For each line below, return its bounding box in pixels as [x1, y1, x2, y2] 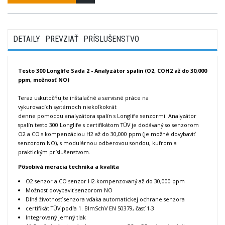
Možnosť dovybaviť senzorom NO [26, 186, 113, 194]
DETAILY [13, 34, 40, 44]
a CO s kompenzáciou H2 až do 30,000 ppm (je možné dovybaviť [26, 130, 195, 138]
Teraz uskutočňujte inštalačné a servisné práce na [18, 94, 149, 102]
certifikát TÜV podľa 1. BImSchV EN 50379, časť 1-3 [26, 204, 154, 212]
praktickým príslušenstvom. [18, 148, 90, 156]
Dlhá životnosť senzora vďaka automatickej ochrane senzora [26, 195, 185, 203]
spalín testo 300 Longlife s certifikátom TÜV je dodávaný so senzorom [18, 121, 199, 129]
